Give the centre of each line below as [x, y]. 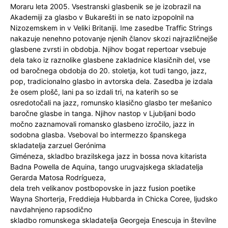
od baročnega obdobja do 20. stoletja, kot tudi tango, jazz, [108, 70]
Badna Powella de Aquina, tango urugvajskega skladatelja [107, 167]
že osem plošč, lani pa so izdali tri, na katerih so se [94, 92]
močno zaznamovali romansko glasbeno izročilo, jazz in [102, 124]
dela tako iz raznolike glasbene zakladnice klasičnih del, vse [110, 60]
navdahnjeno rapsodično [51, 209]
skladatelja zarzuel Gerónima [58, 145]
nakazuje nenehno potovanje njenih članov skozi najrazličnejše [114, 38]
